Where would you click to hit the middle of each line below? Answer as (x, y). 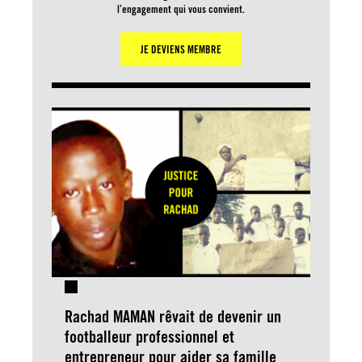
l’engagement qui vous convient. (181, 8)
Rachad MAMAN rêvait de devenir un (173, 316)
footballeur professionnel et (149, 336)
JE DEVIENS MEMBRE (181, 49)
